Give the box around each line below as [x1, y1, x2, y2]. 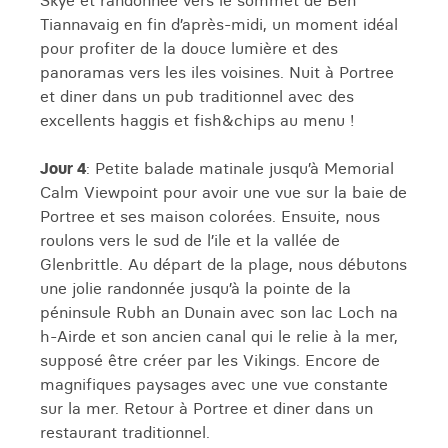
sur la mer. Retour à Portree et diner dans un [40, 398, 373, 418]
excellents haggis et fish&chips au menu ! [40, 110, 364, 130]
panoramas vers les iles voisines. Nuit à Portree [40, 62, 394, 82]
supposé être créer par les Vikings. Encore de [40, 350, 380, 370]
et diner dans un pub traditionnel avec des [40, 86, 354, 106]
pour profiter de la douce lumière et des [40, 38, 338, 58]
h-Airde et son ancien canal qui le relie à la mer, [40, 326, 398, 346]
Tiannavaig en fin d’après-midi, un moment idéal [40, 14, 398, 34]
